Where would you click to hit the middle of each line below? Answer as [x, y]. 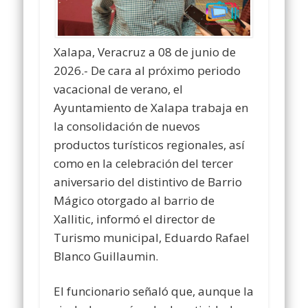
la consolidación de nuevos [127, 126]
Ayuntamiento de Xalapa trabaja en [151, 107]
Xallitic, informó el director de [135, 219]
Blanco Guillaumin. [106, 256]
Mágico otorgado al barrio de [134, 200]
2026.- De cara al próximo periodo [147, 70]
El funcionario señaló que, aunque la [154, 291]
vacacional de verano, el [119, 89]
